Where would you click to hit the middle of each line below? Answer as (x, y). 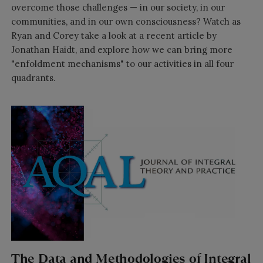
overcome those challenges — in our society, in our (118, 7)
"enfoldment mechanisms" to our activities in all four (122, 63)
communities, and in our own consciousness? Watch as (126, 21)
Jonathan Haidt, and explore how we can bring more (122, 49)
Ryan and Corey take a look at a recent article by (114, 35)
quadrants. (33, 77)
